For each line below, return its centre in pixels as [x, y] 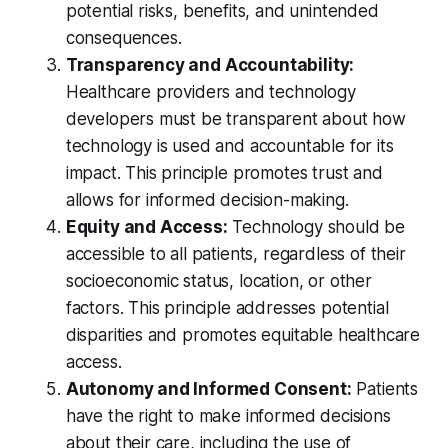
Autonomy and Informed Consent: [208, 389]
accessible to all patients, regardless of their [235, 254]
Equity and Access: [146, 227]
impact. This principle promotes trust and [224, 173]
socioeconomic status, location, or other [218, 281]
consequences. [123, 38]
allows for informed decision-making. [207, 200]
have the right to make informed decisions [228, 416]
